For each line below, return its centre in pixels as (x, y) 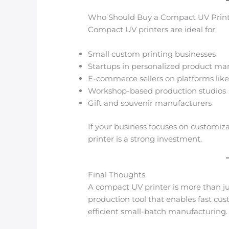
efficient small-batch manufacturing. (158, 212)
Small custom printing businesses (152, 54)
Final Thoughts (117, 175)
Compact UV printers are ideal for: (153, 29)
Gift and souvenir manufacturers (150, 103)
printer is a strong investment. (145, 139)
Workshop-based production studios (157, 90)
